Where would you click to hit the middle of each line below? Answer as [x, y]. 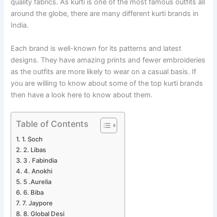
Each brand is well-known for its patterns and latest [96, 48]
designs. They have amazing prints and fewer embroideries [108, 60]
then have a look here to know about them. [83, 95]
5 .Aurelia [38, 181]
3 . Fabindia [40, 160]
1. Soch [32, 139]
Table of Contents [52, 124]
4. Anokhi [38, 171]
